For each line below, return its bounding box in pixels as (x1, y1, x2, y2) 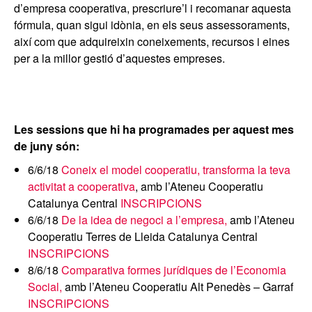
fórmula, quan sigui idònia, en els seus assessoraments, (14, 17, 290, 33)
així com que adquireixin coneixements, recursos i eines (14, 33, 290, 49)
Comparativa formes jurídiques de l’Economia (61, 262, 286, 278)
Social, (28, 279, 62, 295)
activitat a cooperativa (28, 178, 135, 194)
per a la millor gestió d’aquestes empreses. (14, 50, 225, 66)
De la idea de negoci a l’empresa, (61, 212, 227, 228)
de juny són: (14, 138, 79, 154)
